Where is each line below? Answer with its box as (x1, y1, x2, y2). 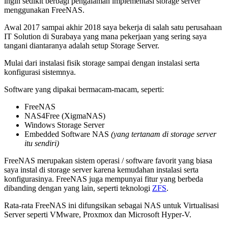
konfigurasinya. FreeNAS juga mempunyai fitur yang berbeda (4, 174, 203, 183)
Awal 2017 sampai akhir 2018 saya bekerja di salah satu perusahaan (4, 22, 222, 32)
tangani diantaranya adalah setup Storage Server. (4, 41, 159, 50)
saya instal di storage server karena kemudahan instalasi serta (4, 165, 198, 174)
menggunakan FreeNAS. (4, 5, 84, 14)
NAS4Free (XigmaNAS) (24, 111, 105, 120)
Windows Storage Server (24, 120, 104, 129)
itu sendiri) (24, 138, 59, 148)
